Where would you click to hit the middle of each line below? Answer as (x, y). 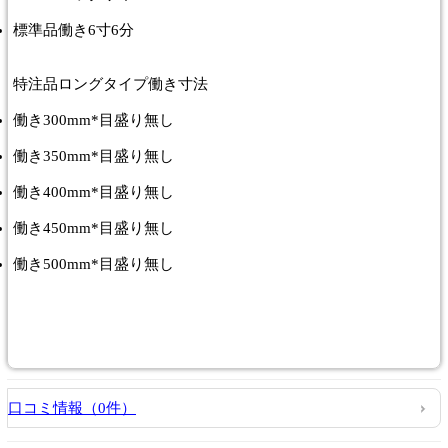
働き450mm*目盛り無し (93, 227)
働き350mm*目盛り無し (93, 155)
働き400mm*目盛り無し (93, 191)
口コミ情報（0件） (72, 407)
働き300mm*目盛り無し (93, 119)
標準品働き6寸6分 (73, 29)
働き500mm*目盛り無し (93, 263)
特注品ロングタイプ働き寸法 (110, 83)
